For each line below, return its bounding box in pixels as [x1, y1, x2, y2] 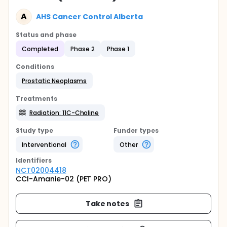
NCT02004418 [16, 165, 66, 175]
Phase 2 [70, 44, 95, 53]
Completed [22, 44, 58, 53]
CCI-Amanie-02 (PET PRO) [16, 174, 112, 184]
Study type [16, 126, 53, 135]
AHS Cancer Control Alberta [36, 11, 143, 22]
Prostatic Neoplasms [22, 76, 87, 85]
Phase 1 [106, 44, 130, 53]
